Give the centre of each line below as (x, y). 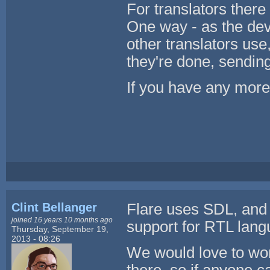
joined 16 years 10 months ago (62, 219)
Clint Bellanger (55, 207)
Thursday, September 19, (60, 229)
